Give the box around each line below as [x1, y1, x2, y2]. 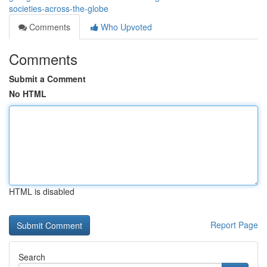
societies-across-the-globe [9, 2, 108, 14]
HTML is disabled [9, 185, 74, 197]
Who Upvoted [98, 21, 152, 33]
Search [18, 251, 45, 263]
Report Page [210, 219, 258, 231]
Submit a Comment [9, 73, 86, 85]
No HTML [9, 88, 46, 100]
